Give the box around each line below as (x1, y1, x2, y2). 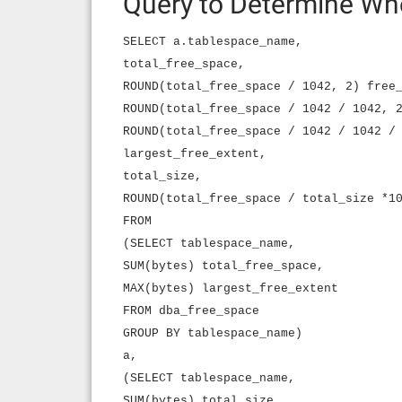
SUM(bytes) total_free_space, (123, 259, 324, 273)
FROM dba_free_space (123, 304, 259, 318)
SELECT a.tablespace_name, (123, 35, 302, 48)
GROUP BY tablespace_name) (123, 327, 302, 340)
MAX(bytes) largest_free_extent (123, 282, 338, 295)
